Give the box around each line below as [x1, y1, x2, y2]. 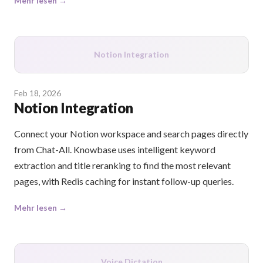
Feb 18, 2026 [14, 88, 61, 99]
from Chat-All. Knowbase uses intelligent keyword [14, 144, 215, 156]
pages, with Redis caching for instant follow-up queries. [14, 176, 234, 187]
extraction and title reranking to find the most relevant [14, 160, 231, 171]
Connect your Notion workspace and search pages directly [14, 128, 248, 140]
